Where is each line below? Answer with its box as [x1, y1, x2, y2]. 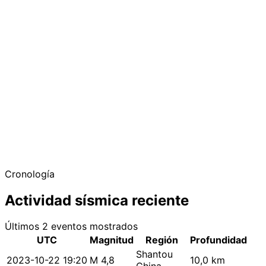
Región [145, 234, 178, 246]
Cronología [5, 167, 55, 180]
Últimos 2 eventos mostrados [5, 220, 138, 233]
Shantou [136, 248, 173, 261]
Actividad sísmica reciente [5, 191, 189, 209]
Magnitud [90, 234, 134, 246]
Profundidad [190, 234, 247, 246]
